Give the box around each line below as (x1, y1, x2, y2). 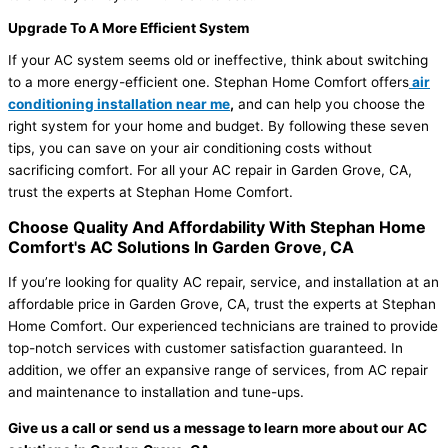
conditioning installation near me (8, 96, 230, 113)
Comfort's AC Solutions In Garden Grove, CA (8, 237, 354, 258)
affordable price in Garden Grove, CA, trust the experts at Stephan (8, 295, 436, 312)
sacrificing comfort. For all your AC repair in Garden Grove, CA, (8, 162, 412, 179)
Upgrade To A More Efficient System (8, 19, 249, 36)
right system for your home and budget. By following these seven (8, 118, 429, 135)
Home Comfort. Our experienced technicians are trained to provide (8, 317, 438, 334)
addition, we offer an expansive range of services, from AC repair (8, 361, 428, 378)
